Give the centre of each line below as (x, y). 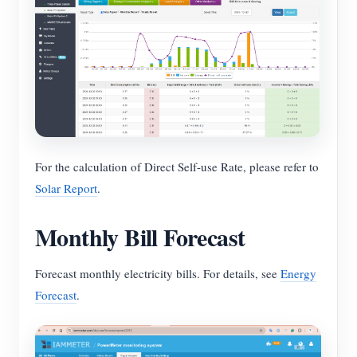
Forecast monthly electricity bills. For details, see (158, 274)
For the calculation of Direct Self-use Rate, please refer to (177, 167)
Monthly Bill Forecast (140, 237)
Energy (298, 274)
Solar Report (66, 188)
